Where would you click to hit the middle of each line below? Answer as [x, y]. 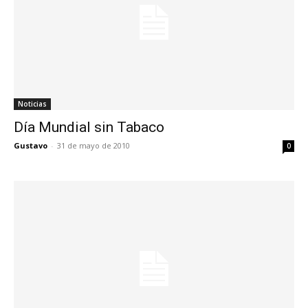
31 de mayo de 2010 [93, 146]
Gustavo [31, 146]
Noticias [32, 104]
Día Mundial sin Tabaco [89, 128]
